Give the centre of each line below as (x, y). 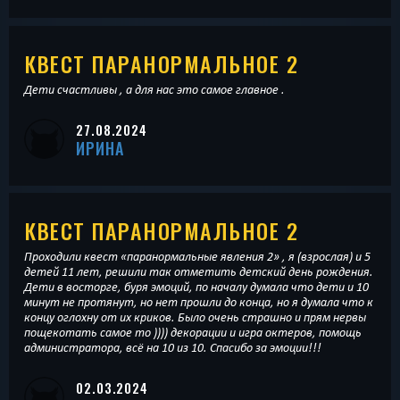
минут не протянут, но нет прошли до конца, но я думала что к (199, 302)
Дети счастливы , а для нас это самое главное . (154, 89)
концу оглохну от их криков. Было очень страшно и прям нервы (195, 317)
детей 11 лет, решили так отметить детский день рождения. (199, 272)
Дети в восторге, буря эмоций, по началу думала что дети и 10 (196, 287)
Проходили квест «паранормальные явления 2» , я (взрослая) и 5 (197, 257)
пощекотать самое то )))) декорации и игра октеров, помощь (193, 333)
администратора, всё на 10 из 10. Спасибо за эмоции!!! (173, 348)
